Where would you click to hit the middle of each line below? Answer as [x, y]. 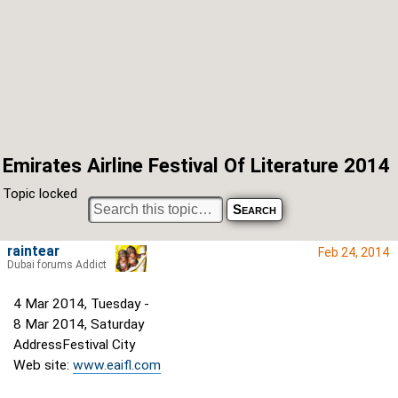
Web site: [43, 366]
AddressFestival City [74, 345]
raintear [33, 252]
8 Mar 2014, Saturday [79, 325]
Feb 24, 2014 [354, 253]
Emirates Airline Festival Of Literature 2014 [196, 165]
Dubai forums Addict [57, 265]
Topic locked [40, 194]
